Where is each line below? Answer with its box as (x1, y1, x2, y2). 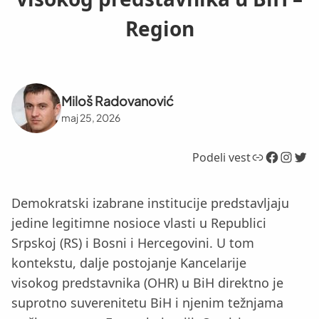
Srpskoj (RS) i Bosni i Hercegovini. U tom (11, 234, 254, 251)
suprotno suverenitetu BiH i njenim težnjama (11, 293, 283, 311)
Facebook (264, 145, 273, 167)
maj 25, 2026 (61, 110, 120, 124)
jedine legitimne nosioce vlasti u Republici (11, 214, 266, 231)
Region (125, 14, 194, 42)
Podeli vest (192, 149, 251, 165)
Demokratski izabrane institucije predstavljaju (11, 194, 289, 211)
